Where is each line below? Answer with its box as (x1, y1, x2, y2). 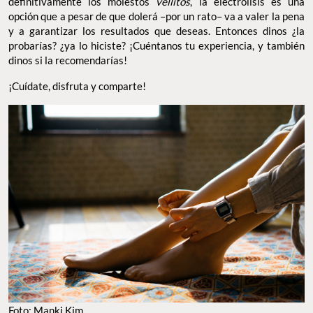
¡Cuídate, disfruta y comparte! (8, 79, 146, 92)
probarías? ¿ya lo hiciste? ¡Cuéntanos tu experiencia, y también (8, 38, 305, 52)
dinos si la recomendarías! (8, 53, 127, 66)
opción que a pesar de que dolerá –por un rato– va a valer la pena (8, 9, 305, 22)
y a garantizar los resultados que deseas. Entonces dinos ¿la (8, 24, 305, 37)
